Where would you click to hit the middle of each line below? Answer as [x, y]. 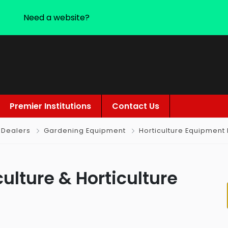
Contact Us [136, 106]
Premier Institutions [50, 106]
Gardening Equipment [85, 131]
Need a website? [56, 18]
